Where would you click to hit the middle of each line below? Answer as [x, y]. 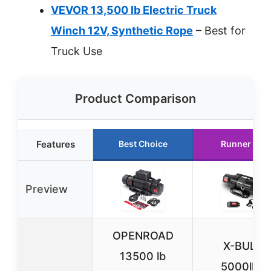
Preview [47, 189]
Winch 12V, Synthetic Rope [122, 31]
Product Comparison [135, 99]
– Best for [219, 31]
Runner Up [243, 144]
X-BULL [243, 246]
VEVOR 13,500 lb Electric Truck [134, 10]
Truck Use [77, 51]
